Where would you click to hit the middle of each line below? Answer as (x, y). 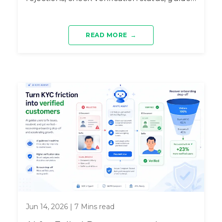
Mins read (96, 206)
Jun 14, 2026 (47, 206)
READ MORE (107, 35)
